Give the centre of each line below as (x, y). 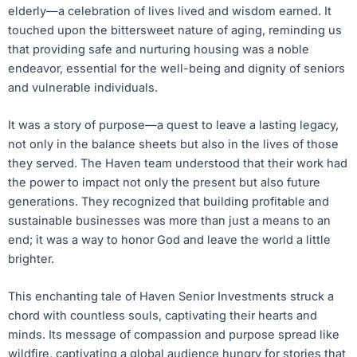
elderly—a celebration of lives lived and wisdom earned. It (170, 11)
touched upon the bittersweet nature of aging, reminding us (175, 30)
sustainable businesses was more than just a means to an (169, 221)
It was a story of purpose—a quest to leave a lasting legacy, (173, 126)
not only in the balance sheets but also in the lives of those (173, 145)
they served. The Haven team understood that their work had (178, 164)
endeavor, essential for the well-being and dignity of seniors (177, 68)
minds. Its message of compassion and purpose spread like (174, 335)
